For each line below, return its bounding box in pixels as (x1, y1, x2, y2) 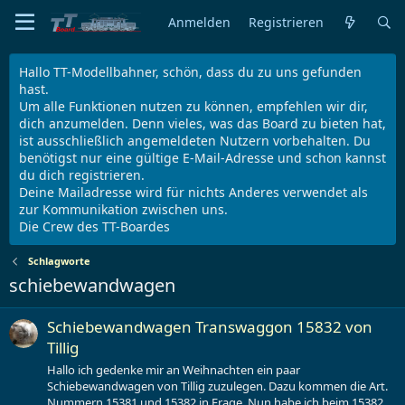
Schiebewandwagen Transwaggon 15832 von (47, 316, 372, 338)
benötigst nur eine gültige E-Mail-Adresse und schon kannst (19, 149, 386, 166)
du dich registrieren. (19, 166, 145, 184)
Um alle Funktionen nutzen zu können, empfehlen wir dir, (19, 98, 368, 115)
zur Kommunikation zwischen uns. (19, 201, 228, 218)
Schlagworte (27, 254, 90, 268)
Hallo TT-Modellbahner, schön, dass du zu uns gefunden (19, 63, 362, 80)
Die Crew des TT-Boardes (19, 218, 170, 235)
